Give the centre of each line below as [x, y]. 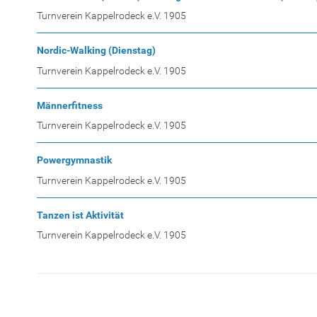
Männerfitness [70, 105]
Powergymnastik [74, 160]
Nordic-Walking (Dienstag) [96, 51]
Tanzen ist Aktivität [80, 215]
